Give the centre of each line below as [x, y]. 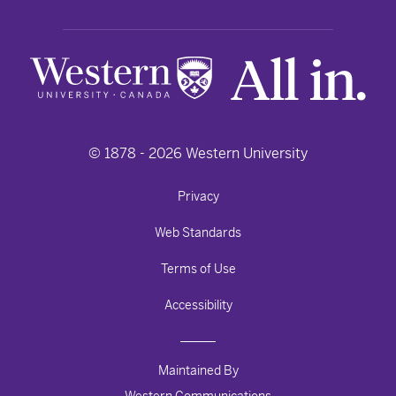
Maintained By [198, 370]
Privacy [198, 196]
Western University [245, 153]
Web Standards [198, 232]
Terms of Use [198, 269]
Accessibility [198, 305]
